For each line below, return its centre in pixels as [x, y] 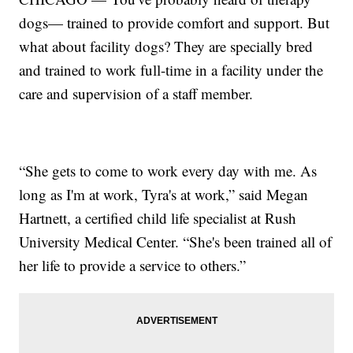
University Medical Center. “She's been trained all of [176, 241]
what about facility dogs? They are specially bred [166, 46]
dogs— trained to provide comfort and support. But [175, 22]
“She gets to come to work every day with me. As [168, 170]
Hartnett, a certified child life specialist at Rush [158, 217]
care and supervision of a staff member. [136, 93]
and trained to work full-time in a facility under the [171, 69]
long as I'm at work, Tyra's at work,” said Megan [164, 194]
